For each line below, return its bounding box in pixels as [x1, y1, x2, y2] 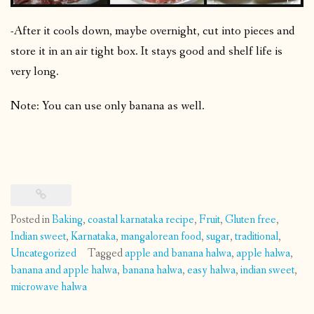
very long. [11, 63, 59, 80]
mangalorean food [121, 229, 201, 245]
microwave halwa [11, 280, 87, 295]
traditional [235, 229, 278, 245]
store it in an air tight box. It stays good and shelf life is [11, 43, 282, 60]
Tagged [88, 246, 125, 261]
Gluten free [225, 212, 276, 228]
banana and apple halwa [11, 263, 117, 278]
